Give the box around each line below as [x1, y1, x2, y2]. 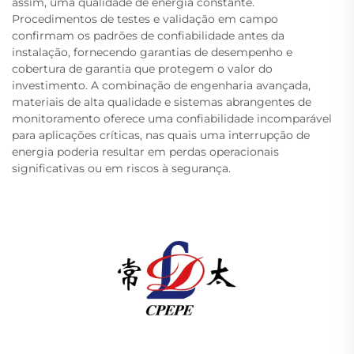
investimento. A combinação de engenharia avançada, [12, 78, 311, 92]
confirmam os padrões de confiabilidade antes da [12, 28, 284, 43]
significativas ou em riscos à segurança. [12, 161, 231, 175]
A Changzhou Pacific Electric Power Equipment [44, 336, 290, 348]
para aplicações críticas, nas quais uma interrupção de [12, 128, 310, 142]
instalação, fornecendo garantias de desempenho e [12, 45, 292, 59]
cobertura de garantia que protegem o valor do [12, 62, 273, 76]
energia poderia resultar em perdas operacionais [12, 145, 279, 159]
